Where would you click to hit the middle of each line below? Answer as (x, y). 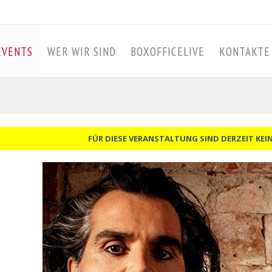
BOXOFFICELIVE (168, 52)
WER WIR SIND (82, 52)
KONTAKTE (245, 52)
